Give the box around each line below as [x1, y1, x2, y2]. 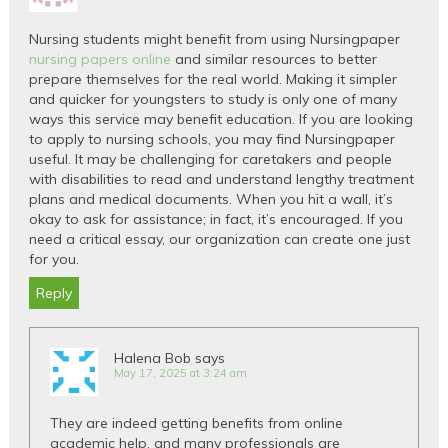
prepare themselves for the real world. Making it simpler [29, 69, 398, 88]
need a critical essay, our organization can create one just [29, 229, 411, 248]
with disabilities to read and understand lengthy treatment [29, 169, 415, 188]
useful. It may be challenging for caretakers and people [29, 149, 393, 168]
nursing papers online [29, 49, 172, 68]
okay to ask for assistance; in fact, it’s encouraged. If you [29, 209, 404, 228]
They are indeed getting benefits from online [50, 413, 344, 432]
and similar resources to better [171, 49, 378, 68]
